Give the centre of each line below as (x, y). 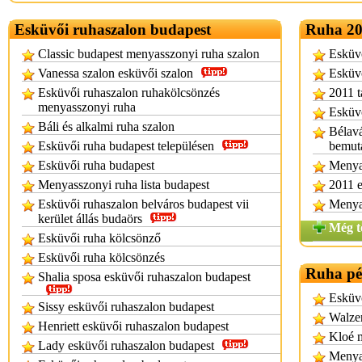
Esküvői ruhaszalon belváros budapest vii (143, 204)
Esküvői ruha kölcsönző (99, 238)
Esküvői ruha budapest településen (126, 146)
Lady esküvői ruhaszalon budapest (126, 345)
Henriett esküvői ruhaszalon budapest (133, 326)
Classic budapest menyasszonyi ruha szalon (149, 54)
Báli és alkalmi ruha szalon (106, 126)
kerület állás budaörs (90, 219)
